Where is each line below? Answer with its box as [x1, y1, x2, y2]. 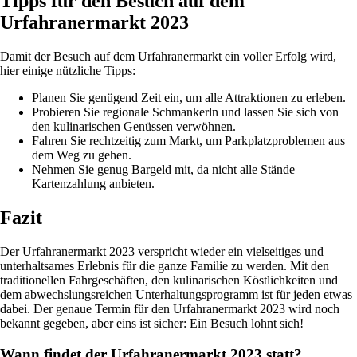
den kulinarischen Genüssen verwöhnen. [32, 120, 236, 134]
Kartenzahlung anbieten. [32, 177, 155, 191]
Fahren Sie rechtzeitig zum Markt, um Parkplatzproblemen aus [32, 134, 345, 148]
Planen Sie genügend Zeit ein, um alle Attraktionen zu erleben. [32, 91, 346, 105]
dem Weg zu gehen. [32, 148, 131, 163]
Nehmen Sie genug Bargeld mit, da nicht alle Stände [32, 163, 295, 177]
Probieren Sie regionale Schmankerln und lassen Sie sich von [32, 105, 339, 120]
